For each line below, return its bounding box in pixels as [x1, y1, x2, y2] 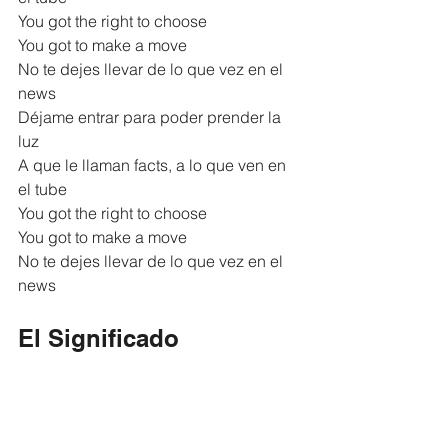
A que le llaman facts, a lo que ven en [18, 154, 290, 175]
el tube [18, 178, 67, 199]
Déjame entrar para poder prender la [18, 106, 285, 127]
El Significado [18, 323, 179, 352]
